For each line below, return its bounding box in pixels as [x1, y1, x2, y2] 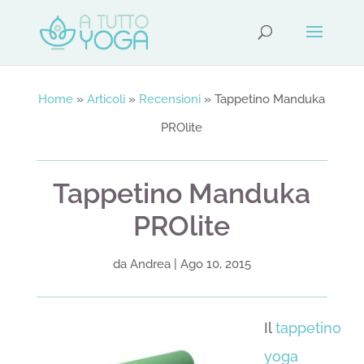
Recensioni [139, 92, 201, 106]
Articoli [87, 92, 126, 106]
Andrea [129, 257, 171, 271]
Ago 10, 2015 [180, 257, 251, 271]
